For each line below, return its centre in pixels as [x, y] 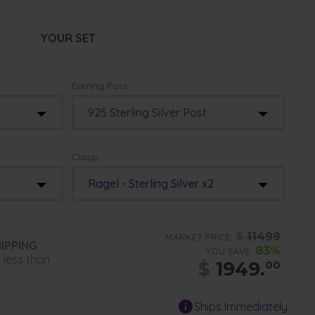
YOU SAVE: [230, 251]
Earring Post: [101, 86]
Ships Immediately [241, 307]
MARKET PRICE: [200, 237]
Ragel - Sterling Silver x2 [151, 184]
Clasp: [86, 157]
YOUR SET [67, 38]
